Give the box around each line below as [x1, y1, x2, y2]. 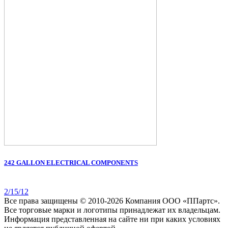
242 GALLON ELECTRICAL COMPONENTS [4, 158, 138, 166]
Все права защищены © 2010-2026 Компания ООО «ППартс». [4, 196, 220, 205]
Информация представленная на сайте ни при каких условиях [4, 214, 220, 223]
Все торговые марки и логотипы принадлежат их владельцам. [4, 205, 220, 214]
